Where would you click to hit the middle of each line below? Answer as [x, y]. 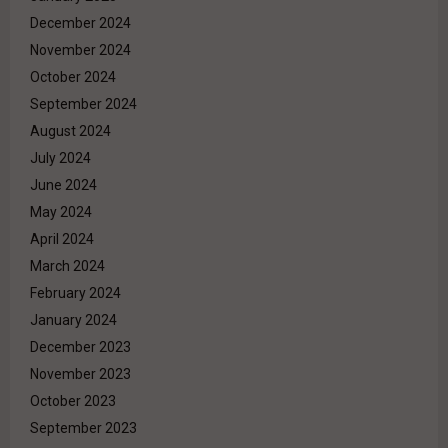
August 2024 [70, 131]
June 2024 [63, 185]
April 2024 [62, 239]
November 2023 [80, 374]
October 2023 [73, 401]
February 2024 [75, 293]
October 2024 [73, 77]
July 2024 [60, 158]
